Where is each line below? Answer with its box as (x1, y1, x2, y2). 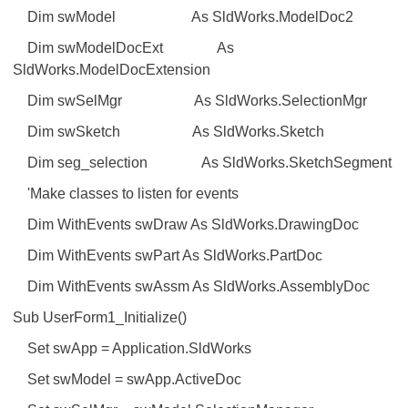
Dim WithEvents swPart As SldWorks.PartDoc (13, 248, 322, 263)
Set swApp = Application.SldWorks (13, 341, 251, 356)
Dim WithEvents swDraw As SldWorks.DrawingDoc (13, 217, 359, 232)
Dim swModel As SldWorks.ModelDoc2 (13, 9, 353, 25)
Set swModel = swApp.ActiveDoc (13, 372, 241, 387)
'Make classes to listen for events (13, 186, 239, 201)
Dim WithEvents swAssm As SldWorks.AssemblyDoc (13, 279, 370, 294)
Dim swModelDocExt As (13, 40, 234, 56)
